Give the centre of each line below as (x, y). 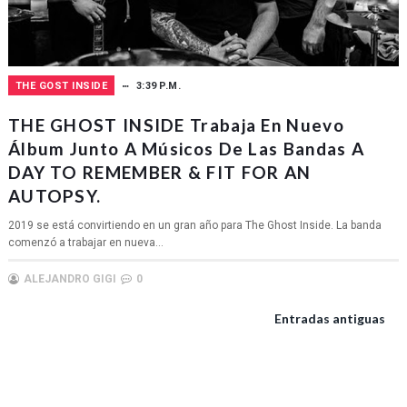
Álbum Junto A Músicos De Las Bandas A (186, 148)
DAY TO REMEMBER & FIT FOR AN (159, 172)
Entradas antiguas (330, 318)
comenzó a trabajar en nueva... (85, 242)
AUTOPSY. (55, 195)
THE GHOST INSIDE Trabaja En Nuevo (176, 124)
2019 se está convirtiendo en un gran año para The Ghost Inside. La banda (194, 225)
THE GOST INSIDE (61, 85)
